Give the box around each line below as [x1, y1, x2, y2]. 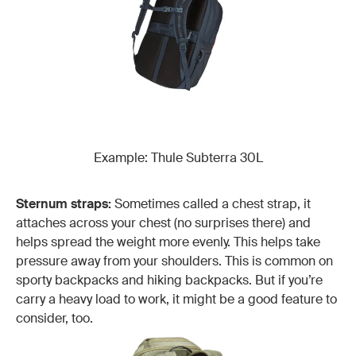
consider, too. [16, 309, 93, 327]
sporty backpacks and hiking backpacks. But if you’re [16, 271, 323, 288]
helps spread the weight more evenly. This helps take [16, 233, 320, 250]
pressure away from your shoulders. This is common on [16, 252, 333, 269]
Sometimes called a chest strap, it [111, 195, 311, 212]
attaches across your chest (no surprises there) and [16, 214, 311, 231]
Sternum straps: [16, 195, 111, 212]
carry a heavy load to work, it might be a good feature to [16, 290, 337, 308]
